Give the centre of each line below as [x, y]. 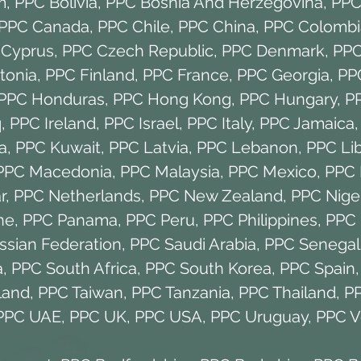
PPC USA [168, 316]
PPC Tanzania [180, 292]
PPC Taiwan [80, 292]
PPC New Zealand [216, 195]
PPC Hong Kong [172, 99]
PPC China [216, 26]
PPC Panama [70, 220]
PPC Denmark [273, 50]
